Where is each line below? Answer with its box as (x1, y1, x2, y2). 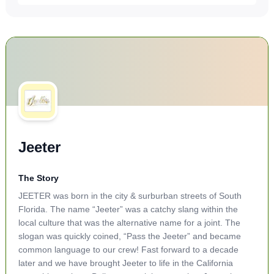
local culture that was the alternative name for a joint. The (18, 218, 240, 228)
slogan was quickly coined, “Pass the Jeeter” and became (18, 231, 241, 241)
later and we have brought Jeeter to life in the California (18, 258, 233, 268)
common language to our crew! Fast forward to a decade (18, 245, 239, 254)
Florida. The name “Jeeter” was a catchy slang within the (18, 204, 238, 214)
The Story (18, 173, 59, 183)
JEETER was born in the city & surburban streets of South (18, 191, 242, 201)
